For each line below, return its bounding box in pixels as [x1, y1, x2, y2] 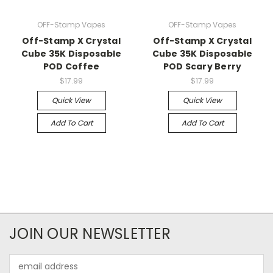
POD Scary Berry [163, 60, 242, 73]
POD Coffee [43, 60, 100, 73]
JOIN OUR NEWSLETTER [9, 223, 171, 244]
